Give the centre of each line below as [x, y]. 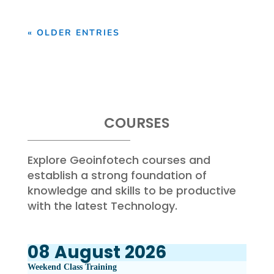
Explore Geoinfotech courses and [119, 160]
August [87, 253]
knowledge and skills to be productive [131, 191]
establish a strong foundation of [117, 176]
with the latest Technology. [102, 206]
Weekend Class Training [72, 267]
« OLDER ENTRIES [73, 33]
